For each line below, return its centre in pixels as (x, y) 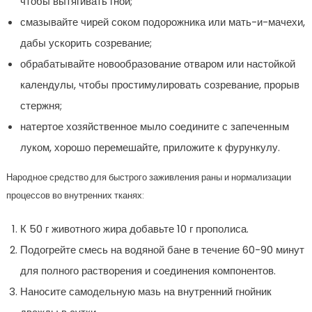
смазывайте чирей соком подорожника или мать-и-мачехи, (162, 22)
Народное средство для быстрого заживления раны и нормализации (148, 178)
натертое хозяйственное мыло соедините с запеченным (154, 127)
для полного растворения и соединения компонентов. (148, 271)
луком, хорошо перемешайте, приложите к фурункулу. (150, 148)
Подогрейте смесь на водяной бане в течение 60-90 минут (162, 250)
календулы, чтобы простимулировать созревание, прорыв (159, 85)
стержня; (41, 106)
